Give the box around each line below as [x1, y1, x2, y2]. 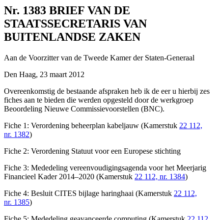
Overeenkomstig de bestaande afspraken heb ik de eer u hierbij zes [4, 87, 210, 96]
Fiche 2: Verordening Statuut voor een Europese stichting [4, 147, 181, 156]
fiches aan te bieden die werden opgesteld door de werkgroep [4, 96, 193, 105]
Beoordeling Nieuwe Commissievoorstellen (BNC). [4, 105, 165, 113]
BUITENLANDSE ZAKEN [4, 30, 140, 44]
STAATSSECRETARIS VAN [4, 17, 147, 30]
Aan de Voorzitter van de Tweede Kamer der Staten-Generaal [4, 54, 194, 62]
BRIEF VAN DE [46, 4, 130, 17]
